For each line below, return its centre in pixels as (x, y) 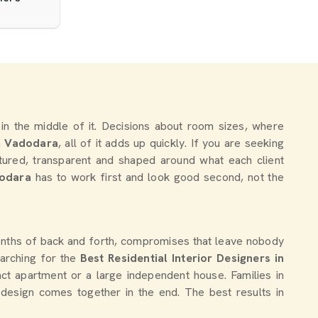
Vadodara (32, 143)
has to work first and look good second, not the (159, 177)
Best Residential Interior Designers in (182, 258)
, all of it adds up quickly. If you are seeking (171, 143)
